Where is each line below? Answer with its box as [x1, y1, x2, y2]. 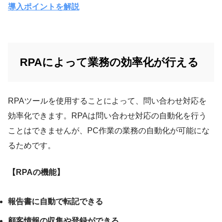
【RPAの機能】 [8, 167, 64, 176]
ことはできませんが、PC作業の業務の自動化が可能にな [8, 126, 210, 135]
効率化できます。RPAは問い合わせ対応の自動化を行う [8, 111, 207, 120]
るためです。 [8, 141, 55, 150]
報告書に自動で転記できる [8, 197, 103, 206]
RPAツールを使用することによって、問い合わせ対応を [8, 96, 207, 105]
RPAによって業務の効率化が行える [20, 55, 199, 68]
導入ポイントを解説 [8, 2, 79, 11]
